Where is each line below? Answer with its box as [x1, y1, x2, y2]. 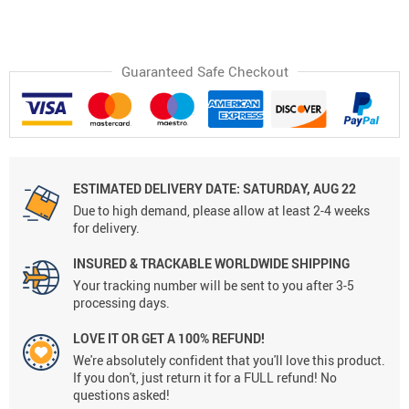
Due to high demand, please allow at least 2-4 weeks [73, 202, 370, 220]
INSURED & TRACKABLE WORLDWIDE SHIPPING [73, 255, 350, 273]
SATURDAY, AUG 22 [240, 180, 356, 198]
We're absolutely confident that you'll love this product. [73, 351, 385, 370]
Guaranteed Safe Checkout [121, 62, 288, 80]
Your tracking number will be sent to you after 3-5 [73, 277, 354, 295]
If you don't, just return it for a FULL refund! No [73, 369, 337, 387]
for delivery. [73, 219, 140, 237]
